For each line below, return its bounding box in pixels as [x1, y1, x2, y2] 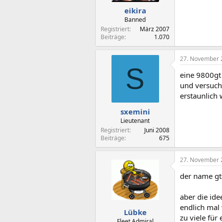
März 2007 [140, 25, 169, 33]
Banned [124, 15, 146, 24]
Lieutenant [120, 116, 150, 125]
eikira [124, 5, 146, 15]
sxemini [120, 106, 150, 116]
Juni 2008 [144, 125, 169, 134]
